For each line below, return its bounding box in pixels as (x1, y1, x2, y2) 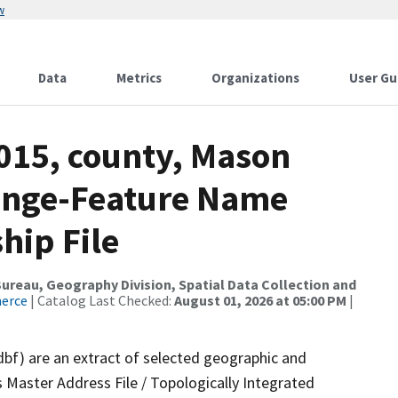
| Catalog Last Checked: (28, 291, 174, 309)
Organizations (211, 69, 299, 86)
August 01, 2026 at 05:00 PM (174, 291, 346, 309)
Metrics (116, 69, 162, 86)
